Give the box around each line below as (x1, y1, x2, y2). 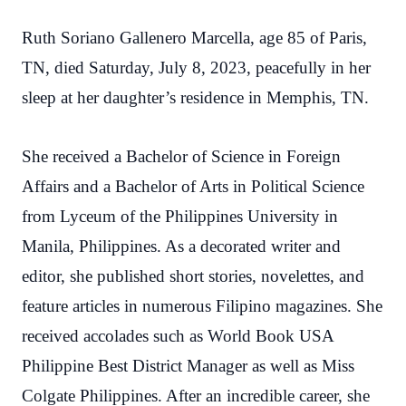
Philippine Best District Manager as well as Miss (22, 356, 354, 375)
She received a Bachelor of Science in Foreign (22, 147, 341, 166)
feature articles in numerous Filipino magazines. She (22, 296, 382, 315)
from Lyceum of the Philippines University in (22, 207, 338, 226)
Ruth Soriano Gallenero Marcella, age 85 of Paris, (22, 28, 367, 47)
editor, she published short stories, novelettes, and (22, 266, 364, 285)
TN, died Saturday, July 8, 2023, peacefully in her (22, 58, 371, 77)
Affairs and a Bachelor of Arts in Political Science (22, 177, 364, 196)
